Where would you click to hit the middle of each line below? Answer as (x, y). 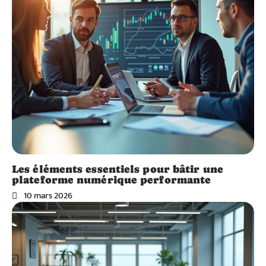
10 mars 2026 (48, 196)
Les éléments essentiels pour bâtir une (118, 169)
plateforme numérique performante (112, 180)
